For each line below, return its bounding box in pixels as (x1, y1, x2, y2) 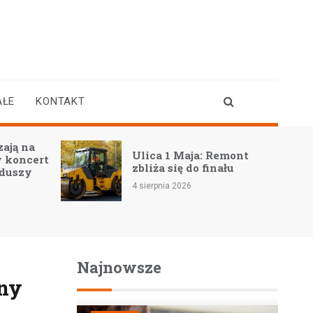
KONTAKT (36, 95, 85, 108)
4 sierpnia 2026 (132, 180, 192, 191)
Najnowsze (76, 257, 161, 277)
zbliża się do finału (132, 160, 235, 175)
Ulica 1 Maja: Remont (132, 147, 249, 162)
